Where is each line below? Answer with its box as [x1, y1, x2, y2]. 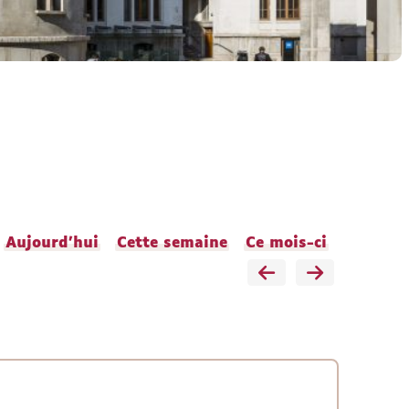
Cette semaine [117, 236, 227, 251]
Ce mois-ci [246, 236, 327, 251]
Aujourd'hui [5, 236, 99, 251]
